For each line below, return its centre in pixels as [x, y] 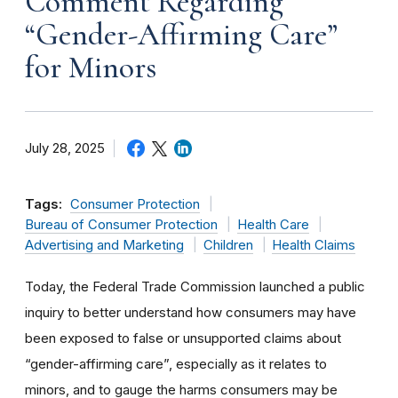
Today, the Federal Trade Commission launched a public [195, 286]
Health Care [273, 224]
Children [228, 245]
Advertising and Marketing [104, 245]
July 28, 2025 [65, 148]
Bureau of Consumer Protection [121, 224]
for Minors [91, 67]
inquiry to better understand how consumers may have [191, 312]
